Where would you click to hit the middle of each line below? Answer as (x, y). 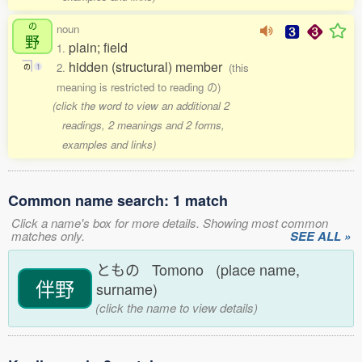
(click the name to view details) (175, 307)
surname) (131, 288)
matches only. (48, 236)
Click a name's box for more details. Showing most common (170, 223)
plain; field (98, 47)
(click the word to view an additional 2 (141, 105)
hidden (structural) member (149, 67)
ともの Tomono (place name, (198, 269)
